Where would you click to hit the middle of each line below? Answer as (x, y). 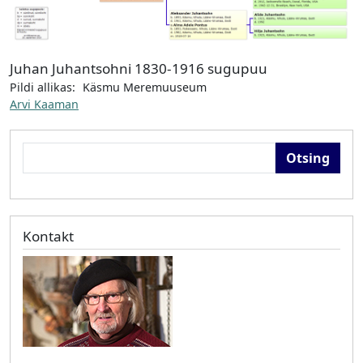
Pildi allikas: (43, 88)
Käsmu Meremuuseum (145, 88)
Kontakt (48, 236)
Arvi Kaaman (44, 105)
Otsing (40, 149)
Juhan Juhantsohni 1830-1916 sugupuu (139, 69)
